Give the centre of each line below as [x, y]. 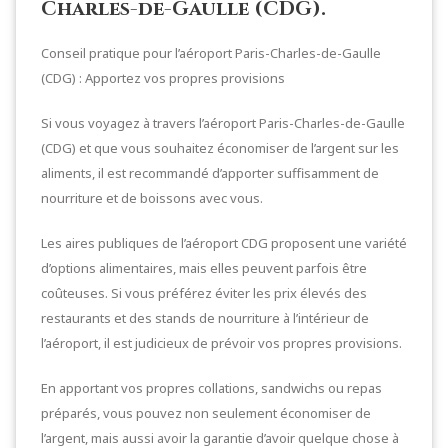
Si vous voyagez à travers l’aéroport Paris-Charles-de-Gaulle [223, 123]
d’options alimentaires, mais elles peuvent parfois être [204, 268]
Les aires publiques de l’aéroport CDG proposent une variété [224, 243]
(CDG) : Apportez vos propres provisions [163, 78]
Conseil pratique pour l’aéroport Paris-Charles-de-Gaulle [211, 53]
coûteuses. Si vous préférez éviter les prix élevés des [204, 293]
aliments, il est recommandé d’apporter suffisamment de [210, 173]
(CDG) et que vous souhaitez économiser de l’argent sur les [220, 148]
